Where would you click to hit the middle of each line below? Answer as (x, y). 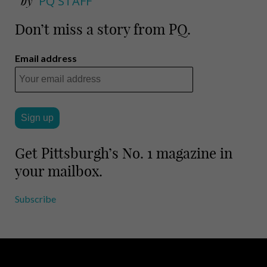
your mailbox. (59, 171)
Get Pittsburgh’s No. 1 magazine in (124, 153)
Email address (46, 58)
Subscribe (35, 198)
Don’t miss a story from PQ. (103, 29)
